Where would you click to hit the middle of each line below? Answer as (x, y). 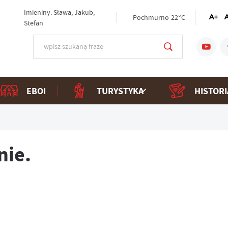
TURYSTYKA (120, 91)
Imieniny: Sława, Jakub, (59, 12)
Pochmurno (151, 18)
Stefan (33, 23)
